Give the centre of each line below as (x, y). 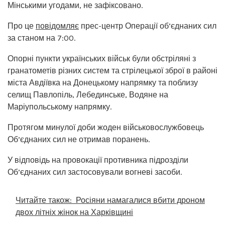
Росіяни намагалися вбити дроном (140, 200)
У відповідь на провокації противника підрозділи (98, 160)
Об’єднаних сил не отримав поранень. (79, 139)
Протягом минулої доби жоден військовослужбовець (106, 127)
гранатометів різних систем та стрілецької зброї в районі (113, 70)
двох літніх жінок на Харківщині (74, 212)
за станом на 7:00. (41, 38)
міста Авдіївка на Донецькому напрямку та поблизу (103, 82)
